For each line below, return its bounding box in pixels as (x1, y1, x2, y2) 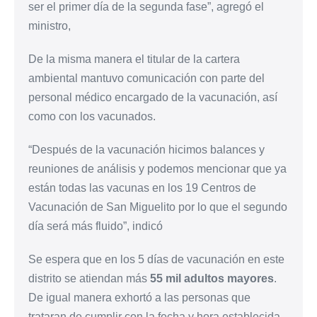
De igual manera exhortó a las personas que (28, 291, 250, 304)
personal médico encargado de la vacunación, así (28, 91, 277, 103)
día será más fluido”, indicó (28, 219, 163, 232)
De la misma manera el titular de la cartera (28, 52, 240, 65)
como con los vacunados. (28, 110, 156, 122)
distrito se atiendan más (28, 272, 150, 284)
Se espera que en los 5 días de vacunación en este (28, 253, 284, 265)
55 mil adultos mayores (150, 272, 274, 284)
